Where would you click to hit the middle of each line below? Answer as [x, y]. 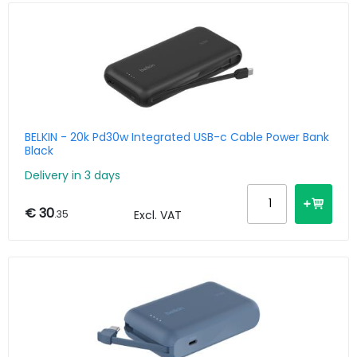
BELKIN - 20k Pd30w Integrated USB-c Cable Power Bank [177, 137]
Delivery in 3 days [73, 175]
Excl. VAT [158, 215]
